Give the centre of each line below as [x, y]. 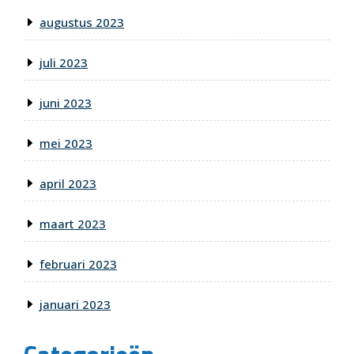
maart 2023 [73, 224]
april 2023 [68, 184]
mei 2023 [66, 143]
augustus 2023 [82, 23]
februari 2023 [78, 264]
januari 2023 [75, 305]
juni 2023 [66, 103]
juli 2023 [64, 63]
